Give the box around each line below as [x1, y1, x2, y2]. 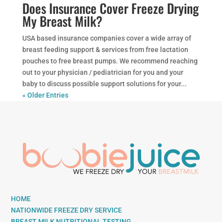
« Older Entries [22, 91, 68, 99]
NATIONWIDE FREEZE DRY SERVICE [11, 206, 122, 214]
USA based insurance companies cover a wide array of [22, 34, 191, 42]
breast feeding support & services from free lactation [22, 46, 188, 54]
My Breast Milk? [22, 11, 103, 31]
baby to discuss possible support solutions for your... [22, 80, 187, 88]
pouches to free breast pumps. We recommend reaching [22, 57, 198, 65]
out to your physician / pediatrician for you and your [22, 68, 183, 76]
